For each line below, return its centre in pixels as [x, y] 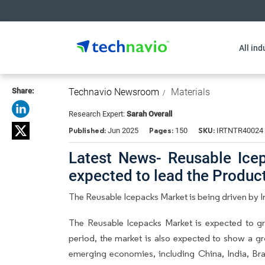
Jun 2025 [123, 130]
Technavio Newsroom [114, 92]
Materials [190, 92]
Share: [23, 91]
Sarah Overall [149, 114]
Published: [88, 130]
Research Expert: [98, 114]
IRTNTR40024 [239, 130]
